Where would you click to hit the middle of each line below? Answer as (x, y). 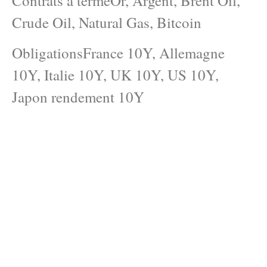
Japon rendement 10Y (78, 97)
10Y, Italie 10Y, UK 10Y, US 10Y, (115, 74)
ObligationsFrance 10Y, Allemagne (118, 52)
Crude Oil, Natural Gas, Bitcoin (107, 22)
